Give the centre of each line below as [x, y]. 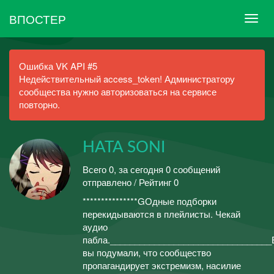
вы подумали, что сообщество [147, 252]
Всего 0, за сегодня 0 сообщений [151, 169]
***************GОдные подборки [150, 201]
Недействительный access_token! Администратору [127, 79]
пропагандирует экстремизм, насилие [162, 265]
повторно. [39, 104]
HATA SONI [124, 147]
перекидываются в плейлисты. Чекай [161, 214]
